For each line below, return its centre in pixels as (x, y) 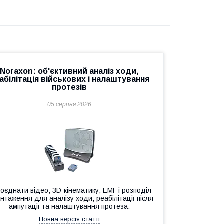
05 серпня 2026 (69, 104)
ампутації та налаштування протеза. (69, 206)
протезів (69, 87)
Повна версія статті (69, 219)
